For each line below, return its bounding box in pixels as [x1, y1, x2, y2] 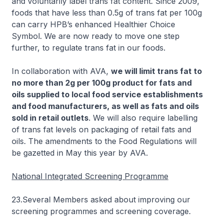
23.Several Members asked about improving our [12, 195, 190, 204]
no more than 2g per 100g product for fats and [12, 78, 192, 88]
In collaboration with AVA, [12, 66, 111, 76]
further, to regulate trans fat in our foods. [12, 43, 165, 53]
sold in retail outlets [12, 113, 89, 123]
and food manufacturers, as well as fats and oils [12, 101, 199, 111]
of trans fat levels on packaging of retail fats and [12, 125, 191, 134]
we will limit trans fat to [111, 66, 202, 76]
